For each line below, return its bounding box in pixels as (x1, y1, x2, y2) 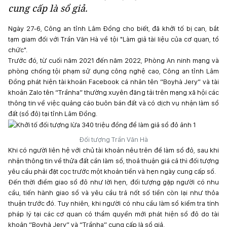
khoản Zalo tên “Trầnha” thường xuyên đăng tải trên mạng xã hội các (8, 88, 219, 96)
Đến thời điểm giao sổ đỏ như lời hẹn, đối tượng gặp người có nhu (8, 178, 219, 186)
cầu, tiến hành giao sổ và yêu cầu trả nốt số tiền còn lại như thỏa (8, 188, 219, 197)
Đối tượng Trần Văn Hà (79, 135, 148, 144)
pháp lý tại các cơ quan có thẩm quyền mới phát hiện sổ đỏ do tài (8, 210, 219, 218)
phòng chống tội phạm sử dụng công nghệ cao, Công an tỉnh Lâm (8, 67, 219, 75)
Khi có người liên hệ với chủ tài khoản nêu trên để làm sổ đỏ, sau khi (8, 146, 219, 155)
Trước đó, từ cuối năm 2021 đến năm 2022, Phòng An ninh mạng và (8, 56, 219, 64)
